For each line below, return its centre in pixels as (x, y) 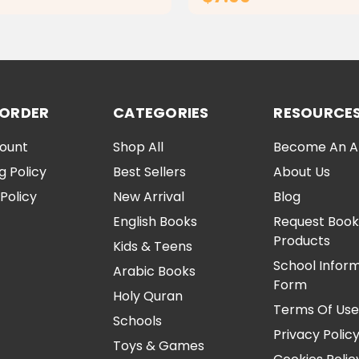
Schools (138, 321)
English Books (155, 222)
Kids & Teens (153, 247)
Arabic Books (155, 272)
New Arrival (149, 197)
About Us (302, 172)
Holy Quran (148, 296)
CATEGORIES (161, 113)
